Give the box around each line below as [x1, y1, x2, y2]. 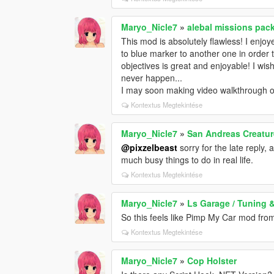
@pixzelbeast [121, 141, 178, 154]
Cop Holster [187, 254, 237, 267]
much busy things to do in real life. [121, 154, 254, 166]
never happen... [121, 72, 183, 84]
